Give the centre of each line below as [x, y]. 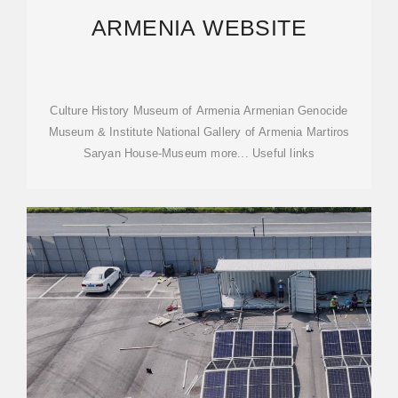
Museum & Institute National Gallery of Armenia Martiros [199, 132]
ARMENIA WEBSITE [199, 28]
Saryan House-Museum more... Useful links [199, 153]
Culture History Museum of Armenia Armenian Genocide [199, 111]
